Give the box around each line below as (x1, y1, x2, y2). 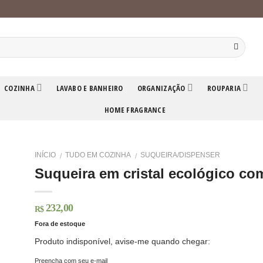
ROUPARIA (207, 82, 241, 93)
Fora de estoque (34, 220, 85, 228)
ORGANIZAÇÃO (137, 82, 186, 93)
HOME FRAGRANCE (104, 104, 166, 115)
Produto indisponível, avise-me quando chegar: (34, 236, 210, 246)
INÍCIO (34, 151, 56, 159)
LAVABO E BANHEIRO (56, 82, 123, 93)
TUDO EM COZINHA (65, 151, 131, 159)
